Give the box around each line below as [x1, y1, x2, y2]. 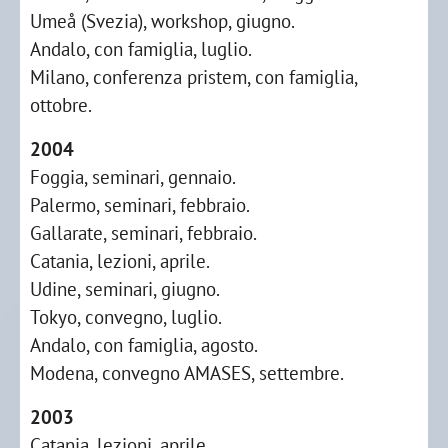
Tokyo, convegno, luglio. [30, 304, 222, 329]
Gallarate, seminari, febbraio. [30, 220, 257, 245]
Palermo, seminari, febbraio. [30, 192, 250, 217]
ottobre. [30, 92, 92, 117]
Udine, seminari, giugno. [30, 276, 220, 301]
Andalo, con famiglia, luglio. [30, 36, 252, 61]
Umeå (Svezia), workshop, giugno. [30, 8, 295, 33]
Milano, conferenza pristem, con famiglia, [30, 64, 357, 89]
